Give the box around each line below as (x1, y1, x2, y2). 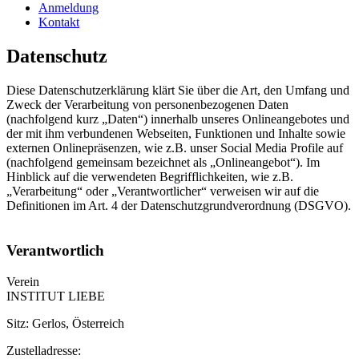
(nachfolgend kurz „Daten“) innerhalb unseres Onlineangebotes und (6, 111, 349, 126)
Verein (6, 275, 39, 289)
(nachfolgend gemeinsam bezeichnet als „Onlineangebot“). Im (6, 155, 320, 169)
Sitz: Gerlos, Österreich (6, 317, 124, 331)
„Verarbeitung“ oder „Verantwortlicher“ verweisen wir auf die (6, 184, 319, 198)
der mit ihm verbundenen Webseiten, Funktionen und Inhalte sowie (6, 126, 345, 140)
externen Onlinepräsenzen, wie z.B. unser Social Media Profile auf (6, 140, 343, 155)
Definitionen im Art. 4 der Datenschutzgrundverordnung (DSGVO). (6, 198, 351, 212)
